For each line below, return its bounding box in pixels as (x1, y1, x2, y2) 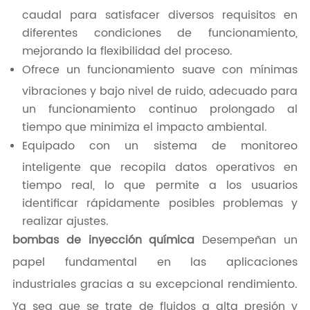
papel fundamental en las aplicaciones (12, 253, 298, 272)
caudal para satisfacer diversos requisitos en (21, 6, 298, 22)
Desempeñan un (194, 231, 298, 250)
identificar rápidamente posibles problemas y (21, 194, 298, 210)
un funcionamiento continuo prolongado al (21, 100, 298, 116)
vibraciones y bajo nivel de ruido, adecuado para (21, 82, 298, 98)
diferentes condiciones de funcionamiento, (21, 24, 298, 40)
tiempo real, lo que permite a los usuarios (21, 176, 298, 192)
